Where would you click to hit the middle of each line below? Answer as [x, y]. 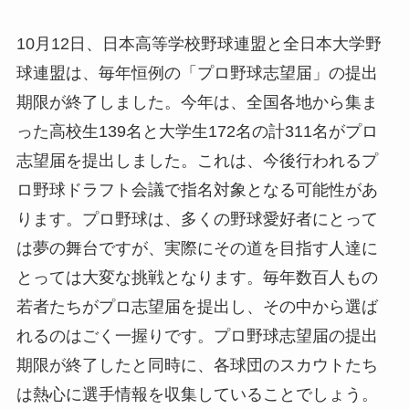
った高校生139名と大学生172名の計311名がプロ [197, 131]
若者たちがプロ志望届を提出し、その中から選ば [197, 306]
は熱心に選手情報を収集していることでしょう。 [197, 394]
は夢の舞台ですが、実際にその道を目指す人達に [197, 248]
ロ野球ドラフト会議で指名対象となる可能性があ [197, 189]
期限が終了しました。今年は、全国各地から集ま [197, 102]
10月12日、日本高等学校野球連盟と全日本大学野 [199, 43]
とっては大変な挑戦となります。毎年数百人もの [197, 277]
